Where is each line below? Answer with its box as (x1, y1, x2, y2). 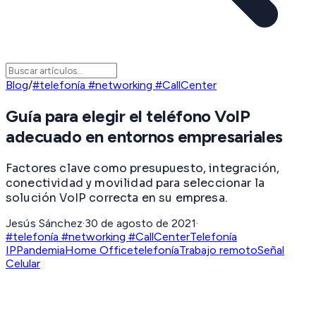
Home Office (65, 243, 133, 257)
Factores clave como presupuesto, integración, (6, 160, 280, 176)
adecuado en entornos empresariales (6, 126, 283, 147)
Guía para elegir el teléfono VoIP (6, 106, 250, 127)
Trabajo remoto (179, 243, 257, 257)
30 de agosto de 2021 (85, 216, 197, 230)
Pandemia (16, 243, 65, 257)
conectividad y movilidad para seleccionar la (6, 175, 265, 190)
